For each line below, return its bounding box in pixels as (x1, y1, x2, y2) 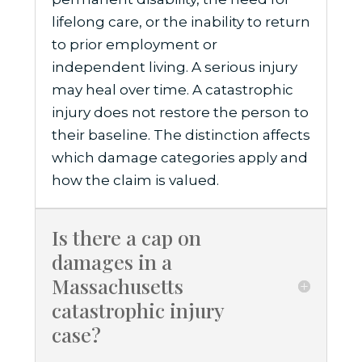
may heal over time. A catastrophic (51, 82, 293, 99)
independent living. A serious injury (51, 59, 297, 76)
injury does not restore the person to (51, 104, 309, 121)
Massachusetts (51, 272, 183, 300)
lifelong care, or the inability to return (51, 14, 310, 31)
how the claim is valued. (51, 172, 219, 189)
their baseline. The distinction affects (51, 127, 310, 144)
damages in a (51, 248, 172, 276)
